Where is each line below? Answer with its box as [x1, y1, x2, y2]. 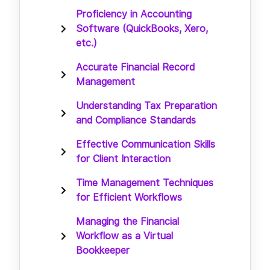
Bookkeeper [76, 244, 130, 256]
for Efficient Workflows [76, 191, 182, 203]
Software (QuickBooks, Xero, [76, 22, 208, 34]
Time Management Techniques [76, 177, 213, 189]
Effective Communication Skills [76, 138, 215, 150]
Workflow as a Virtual [76, 230, 173, 242]
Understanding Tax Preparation [76, 99, 217, 111]
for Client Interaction [76, 152, 171, 165]
